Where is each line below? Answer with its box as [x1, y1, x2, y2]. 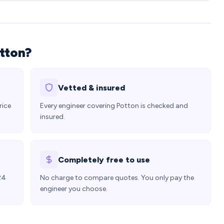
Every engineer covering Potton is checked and [40, 101, 188, 110]
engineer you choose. [40, 184, 107, 193]
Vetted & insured [58, 82, 125, 92]
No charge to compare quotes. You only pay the [40, 173, 194, 182]
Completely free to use [58, 154, 150, 164]
